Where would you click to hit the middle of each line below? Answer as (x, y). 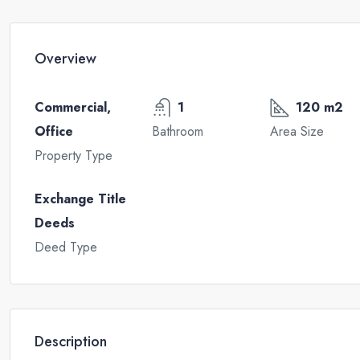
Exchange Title (80, 198)
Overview (65, 59)
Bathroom (178, 131)
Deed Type (66, 247)
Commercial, (73, 107)
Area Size (297, 131)
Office (54, 131)
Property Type (74, 155)
